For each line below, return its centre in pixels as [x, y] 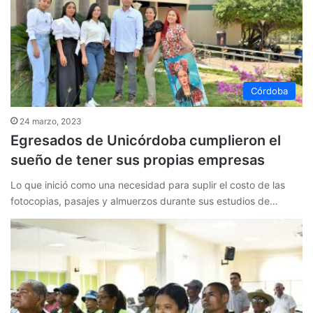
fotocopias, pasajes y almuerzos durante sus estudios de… [144, 201]
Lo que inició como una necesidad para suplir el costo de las [148, 185]
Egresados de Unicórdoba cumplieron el [146, 141]
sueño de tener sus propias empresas [138, 160]
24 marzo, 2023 [51, 122]
